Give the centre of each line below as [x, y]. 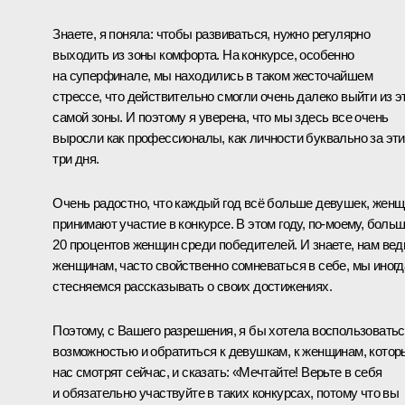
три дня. [76, 158]
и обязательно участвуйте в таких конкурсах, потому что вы [226, 392]
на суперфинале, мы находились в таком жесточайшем [212, 75]
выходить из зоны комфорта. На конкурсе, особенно [203, 54]
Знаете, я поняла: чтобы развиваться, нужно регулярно [212, 33]
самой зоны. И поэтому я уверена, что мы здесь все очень [221, 117]
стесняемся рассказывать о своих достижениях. [192, 286]
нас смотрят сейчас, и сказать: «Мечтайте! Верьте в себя [217, 372]
